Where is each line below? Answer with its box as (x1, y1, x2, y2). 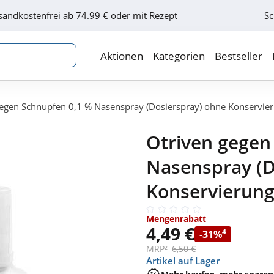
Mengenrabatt (146, 213, 206, 225)
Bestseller (215, 49, 262, 63)
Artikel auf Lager (146, 254, 220, 267)
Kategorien (153, 49, 205, 63)
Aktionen (100, 49, 143, 63)
